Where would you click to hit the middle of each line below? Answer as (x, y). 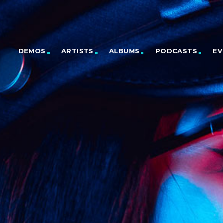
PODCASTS (176, 51)
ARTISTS (77, 51)
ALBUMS (124, 51)
